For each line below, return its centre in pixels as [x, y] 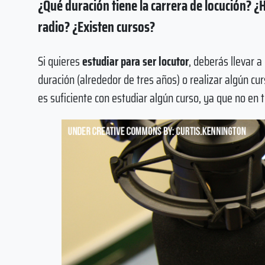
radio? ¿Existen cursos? [96, 27]
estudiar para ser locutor [135, 62]
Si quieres [60, 62]
